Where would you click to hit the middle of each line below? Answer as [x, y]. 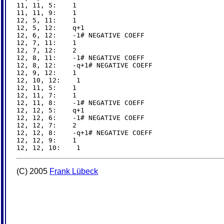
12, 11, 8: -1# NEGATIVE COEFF [81, 102]
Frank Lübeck [74, 171]
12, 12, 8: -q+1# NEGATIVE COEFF [85, 132]
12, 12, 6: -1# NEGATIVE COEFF [81, 117]
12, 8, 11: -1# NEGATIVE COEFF [81, 57]
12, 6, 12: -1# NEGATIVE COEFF [81, 35]
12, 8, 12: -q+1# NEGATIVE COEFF [85, 65]
